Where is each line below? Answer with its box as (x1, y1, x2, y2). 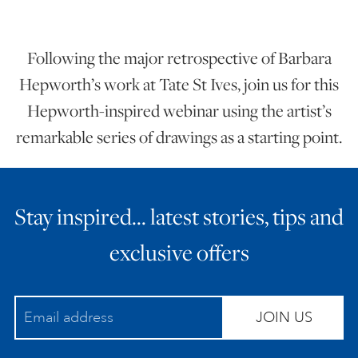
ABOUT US (123, 198, 222, 223)
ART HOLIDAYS (104, 26, 241, 50)
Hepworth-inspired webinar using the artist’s (26, 98, 332, 122)
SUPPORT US (113, 83, 232, 108)
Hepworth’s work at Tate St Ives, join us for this (19, 72, 339, 96)
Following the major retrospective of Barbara (26, 46, 332, 70)
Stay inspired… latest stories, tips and (14, 201, 344, 232)
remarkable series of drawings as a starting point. (16, 125, 342, 149)
